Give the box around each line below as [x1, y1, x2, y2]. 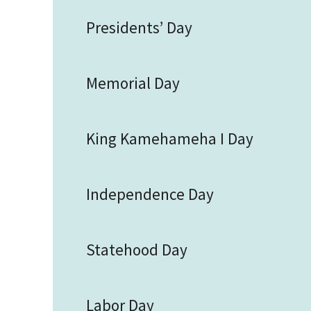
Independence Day [86, 184, 214, 204]
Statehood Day [86, 239, 187, 260]
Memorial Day [86, 73, 180, 93]
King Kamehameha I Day [86, 128, 253, 149]
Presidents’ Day [86, 17, 192, 37]
